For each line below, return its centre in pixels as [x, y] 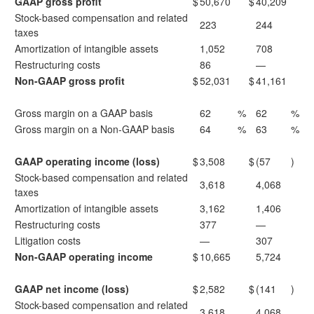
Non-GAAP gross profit [70, 81]
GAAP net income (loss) [72, 289]
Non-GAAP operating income [84, 257]
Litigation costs [48, 240]
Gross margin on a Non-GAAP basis [95, 129]
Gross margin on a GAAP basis [84, 113]
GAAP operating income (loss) [87, 161]
